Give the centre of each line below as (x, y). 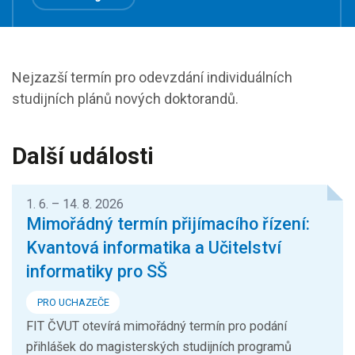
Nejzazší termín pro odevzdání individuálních (152, 78)
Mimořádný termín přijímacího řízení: (168, 224)
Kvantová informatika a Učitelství (154, 248)
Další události (83, 156)
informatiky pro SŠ (97, 272)
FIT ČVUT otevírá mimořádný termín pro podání (157, 326)
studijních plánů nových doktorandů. (125, 99)
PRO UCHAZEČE (73, 302)
